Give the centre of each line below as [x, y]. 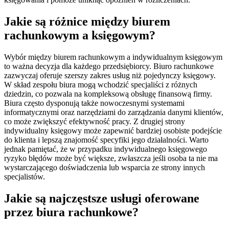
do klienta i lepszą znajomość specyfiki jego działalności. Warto [106, 140]
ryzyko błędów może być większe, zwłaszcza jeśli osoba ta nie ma [111, 158]
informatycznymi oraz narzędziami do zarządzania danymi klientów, [114, 112]
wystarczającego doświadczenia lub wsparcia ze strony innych [105, 167]
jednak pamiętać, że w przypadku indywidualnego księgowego [106, 149]
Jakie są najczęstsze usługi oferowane [102, 198]
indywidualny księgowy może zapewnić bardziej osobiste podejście [113, 130]
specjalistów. [25, 176]
